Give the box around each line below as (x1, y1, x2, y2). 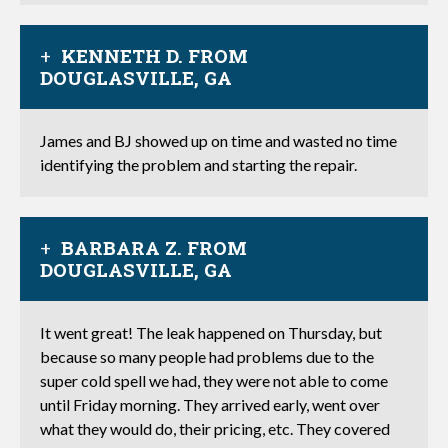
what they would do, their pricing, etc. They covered (40, 419, 390, 438)
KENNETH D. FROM (61, 43, 248, 68)
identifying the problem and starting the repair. (40, 155, 357, 174)
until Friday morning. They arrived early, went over (40, 395, 380, 414)
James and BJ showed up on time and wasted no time (40, 131, 397, 150)
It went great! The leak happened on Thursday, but (40, 323, 382, 342)
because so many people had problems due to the (40, 347, 374, 366)
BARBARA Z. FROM (61, 235, 247, 260)
